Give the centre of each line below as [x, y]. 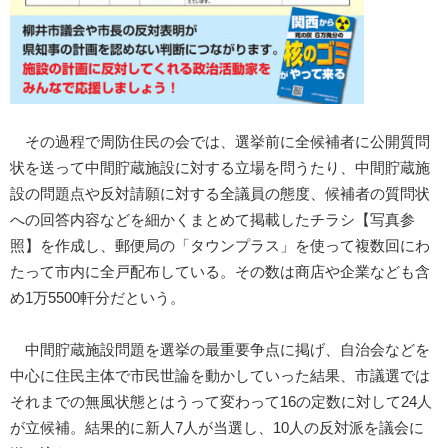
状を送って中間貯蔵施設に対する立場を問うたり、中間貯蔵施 [220, 168]
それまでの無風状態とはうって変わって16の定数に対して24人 [221, 402]
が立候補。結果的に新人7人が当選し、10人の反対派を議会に [217, 428]
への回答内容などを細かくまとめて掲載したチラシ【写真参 [212, 220]
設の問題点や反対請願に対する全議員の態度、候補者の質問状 [220, 194]
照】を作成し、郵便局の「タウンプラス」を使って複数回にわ [220, 246]
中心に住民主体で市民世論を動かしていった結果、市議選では [220, 376]
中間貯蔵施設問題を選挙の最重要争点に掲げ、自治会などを [220, 350]
